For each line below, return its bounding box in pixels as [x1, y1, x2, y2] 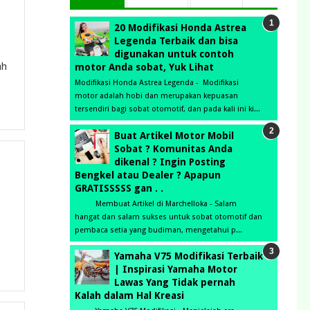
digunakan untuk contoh [114, 48, 234, 60]
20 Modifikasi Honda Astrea [114, 22, 246, 34]
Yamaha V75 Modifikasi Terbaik [114, 250, 263, 262]
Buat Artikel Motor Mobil [114, 129, 234, 141]
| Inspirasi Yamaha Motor [114, 264, 237, 275]
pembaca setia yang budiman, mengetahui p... [75, 225, 242, 235]
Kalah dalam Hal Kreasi [75, 290, 184, 302]
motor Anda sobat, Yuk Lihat [75, 62, 214, 73]
